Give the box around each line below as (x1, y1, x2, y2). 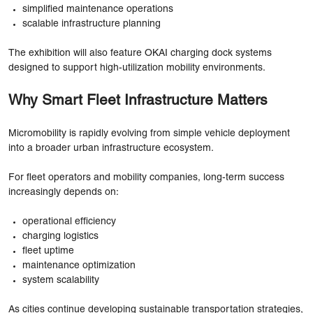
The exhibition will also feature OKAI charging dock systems (8, 48, 272, 58)
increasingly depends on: (8, 187, 119, 197)
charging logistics (22, 231, 99, 241)
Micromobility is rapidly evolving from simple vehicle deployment (8, 129, 290, 138)
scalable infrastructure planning (22, 19, 161, 29)
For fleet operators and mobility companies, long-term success (8, 173, 284, 182)
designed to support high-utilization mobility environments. (8, 63, 265, 73)
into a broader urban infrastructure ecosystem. (8, 143, 214, 153)
